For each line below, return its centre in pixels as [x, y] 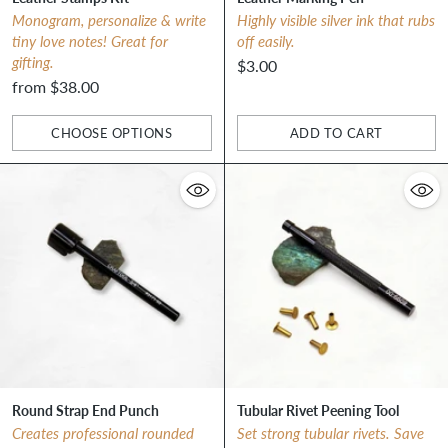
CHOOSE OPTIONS [112, 133]
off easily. [265, 41]
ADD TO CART [336, 133]
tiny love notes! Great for [90, 41]
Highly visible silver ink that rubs [335, 20]
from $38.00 [55, 87]
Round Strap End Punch [85, 409]
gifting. [33, 62]
